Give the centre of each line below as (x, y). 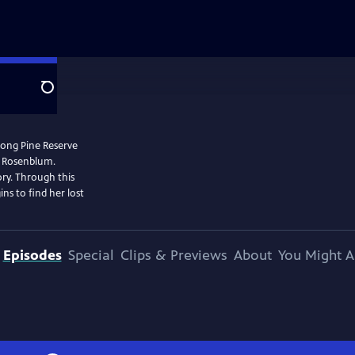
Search (60, 96)
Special (91, 255)
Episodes (32, 255)
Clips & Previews (174, 255)
